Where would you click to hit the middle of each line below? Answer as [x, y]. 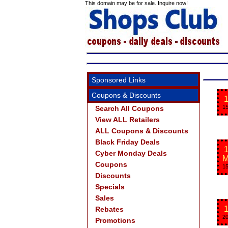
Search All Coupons [130, 108]
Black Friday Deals [127, 142]
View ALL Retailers [127, 120]
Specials [110, 187]
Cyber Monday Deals [131, 153]
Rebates [109, 209]
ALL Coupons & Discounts [142, 131]
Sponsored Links [119, 80]
